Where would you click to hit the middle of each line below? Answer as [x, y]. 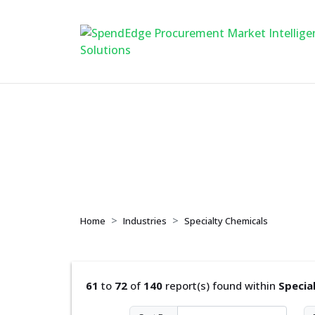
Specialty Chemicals [226, 221]
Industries [145, 221]
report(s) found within [220, 285]
